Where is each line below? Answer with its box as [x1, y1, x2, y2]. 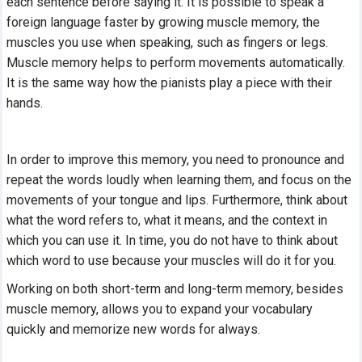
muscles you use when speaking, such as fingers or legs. [6, 34, 329, 50]
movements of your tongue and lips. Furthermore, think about [6, 192, 348, 208]
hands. [6, 95, 44, 111]
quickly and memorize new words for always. [6, 321, 261, 337]
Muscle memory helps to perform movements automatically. [6, 54, 346, 70]
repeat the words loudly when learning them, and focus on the [6, 171, 352, 187]
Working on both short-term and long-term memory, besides [6, 280, 344, 297]
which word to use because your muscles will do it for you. [6, 252, 337, 268]
